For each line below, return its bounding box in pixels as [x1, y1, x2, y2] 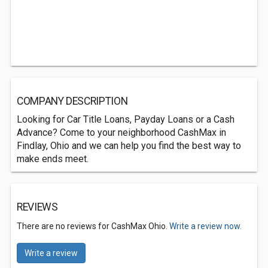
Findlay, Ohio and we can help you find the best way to [17, 140, 241, 151]
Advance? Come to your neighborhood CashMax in [17, 127, 226, 138]
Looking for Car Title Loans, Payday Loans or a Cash [17, 114, 234, 125]
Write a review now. [169, 221, 242, 231]
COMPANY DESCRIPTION [17, 95, 128, 107]
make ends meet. [17, 153, 89, 165]
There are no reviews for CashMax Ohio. [17, 221, 169, 231]
